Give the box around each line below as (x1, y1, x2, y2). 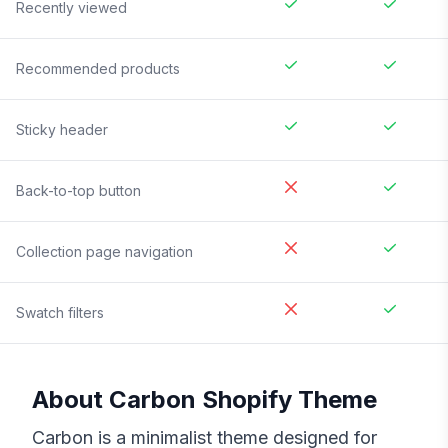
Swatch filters (16, 304, 104, 322)
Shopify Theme (196, 385, 377, 415)
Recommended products (16, 60, 180, 78)
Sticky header (16, 121, 108, 139)
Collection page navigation (16, 243, 193, 261)
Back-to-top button (16, 182, 141, 200)
